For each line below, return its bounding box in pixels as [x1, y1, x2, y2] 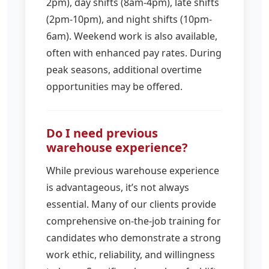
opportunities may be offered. [46, 79, 183, 93]
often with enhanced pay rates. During [46, 46, 222, 59]
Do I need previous [46, 124, 158, 141]
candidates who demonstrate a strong [46, 231, 221, 244]
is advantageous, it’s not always [46, 180, 189, 194]
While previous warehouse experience [46, 163, 219, 177]
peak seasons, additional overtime [46, 62, 202, 76]
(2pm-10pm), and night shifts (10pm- [46, 12, 212, 26]
